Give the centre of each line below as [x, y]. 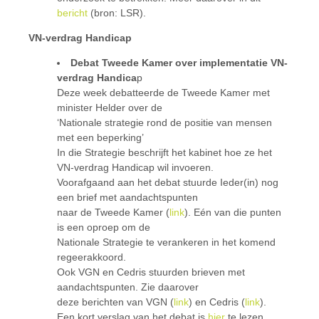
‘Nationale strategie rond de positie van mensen [164, 122]
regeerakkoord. [91, 257]
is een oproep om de [104, 227]
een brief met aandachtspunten [127, 197]
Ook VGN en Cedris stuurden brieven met [151, 272]
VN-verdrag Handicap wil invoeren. [135, 167]
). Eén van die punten [233, 212]
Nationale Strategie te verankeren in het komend [166, 242]
